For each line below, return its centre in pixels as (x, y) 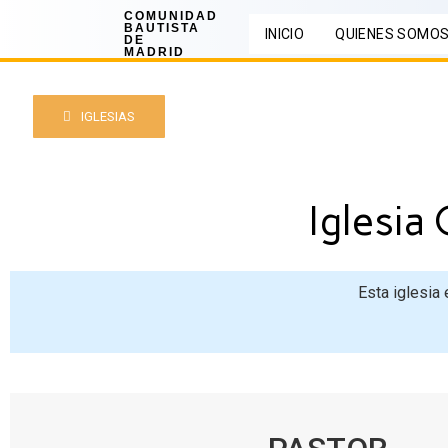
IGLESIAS (108, 116)
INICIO (284, 34)
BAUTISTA (161, 28)
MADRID (154, 52)
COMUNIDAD (170, 16)
